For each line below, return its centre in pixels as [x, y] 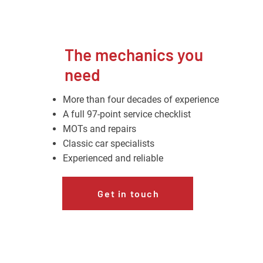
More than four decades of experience [141, 100]
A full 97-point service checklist [127, 114]
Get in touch [129, 193]
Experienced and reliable [113, 158]
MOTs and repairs [99, 129]
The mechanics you [134, 55]
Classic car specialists [108, 144]
